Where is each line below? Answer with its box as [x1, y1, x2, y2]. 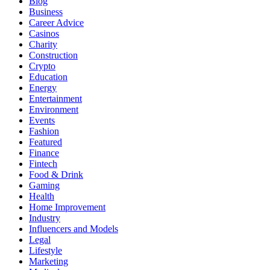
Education [29, 71, 67, 82]
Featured [29, 136, 62, 147]
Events [29, 115, 55, 125]
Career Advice [29, 17, 84, 28]
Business [29, 6, 63, 17]
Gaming [29, 180, 60, 190]
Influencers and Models [29, 223, 118, 234]
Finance [29, 147, 59, 158]
